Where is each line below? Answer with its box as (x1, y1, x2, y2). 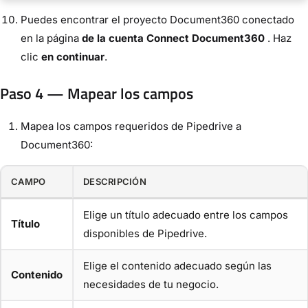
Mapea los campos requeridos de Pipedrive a (21, 119, 241, 133)
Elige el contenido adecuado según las (83, 258, 272, 272)
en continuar (41, 49, 104, 63)
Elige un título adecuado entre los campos (83, 208, 288, 221)
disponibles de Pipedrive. (83, 226, 207, 240)
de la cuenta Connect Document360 (82, 31, 265, 45)
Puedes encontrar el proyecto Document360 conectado (21, 12, 294, 26)
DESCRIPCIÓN (83, 175, 146, 187)
